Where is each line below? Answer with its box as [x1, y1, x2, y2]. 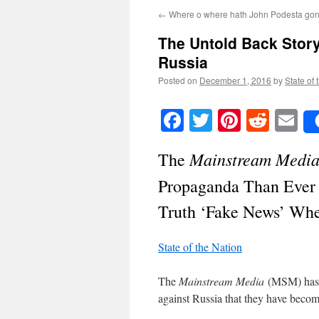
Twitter [212, 105, 278, 136]
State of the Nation [158, 239, 242, 255]
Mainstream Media [179, 273, 264, 289]
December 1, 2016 [199, 74, 271, 86]
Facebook [184, 105, 271, 136]
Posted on [158, 74, 197, 86]
